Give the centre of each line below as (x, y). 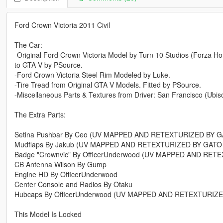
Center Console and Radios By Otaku (73, 184)
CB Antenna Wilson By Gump (60, 164)
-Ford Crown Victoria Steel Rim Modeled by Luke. (92, 74)
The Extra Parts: (40, 114)
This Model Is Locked (48, 214)
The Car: (28, 45)
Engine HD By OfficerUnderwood (66, 174)
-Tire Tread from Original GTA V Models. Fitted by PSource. (108, 84)
